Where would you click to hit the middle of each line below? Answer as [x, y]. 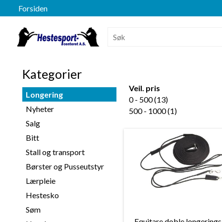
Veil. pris [144, 88]
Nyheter [40, 109]
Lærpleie [40, 181]
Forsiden [33, 8]
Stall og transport [55, 152]
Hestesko [42, 195]
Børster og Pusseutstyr [65, 166]
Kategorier [52, 74]
